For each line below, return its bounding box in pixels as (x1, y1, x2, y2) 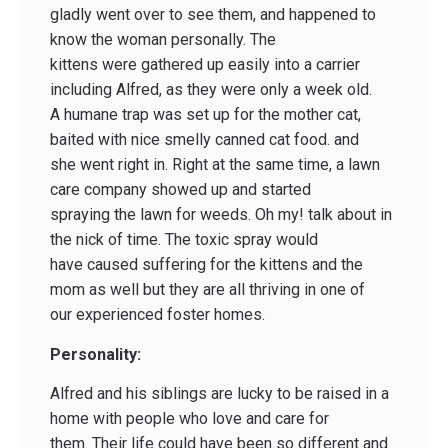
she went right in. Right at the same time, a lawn (50, 155, 380, 175)
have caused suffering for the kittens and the (50, 255, 363, 275)
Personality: (50, 344, 141, 364)
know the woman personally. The (50, 30, 276, 50)
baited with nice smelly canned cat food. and (50, 130, 359, 150)
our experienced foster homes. (50, 305, 265, 325)
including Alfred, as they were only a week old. (50, 80, 372, 100)
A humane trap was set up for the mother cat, (50, 105, 361, 125)
